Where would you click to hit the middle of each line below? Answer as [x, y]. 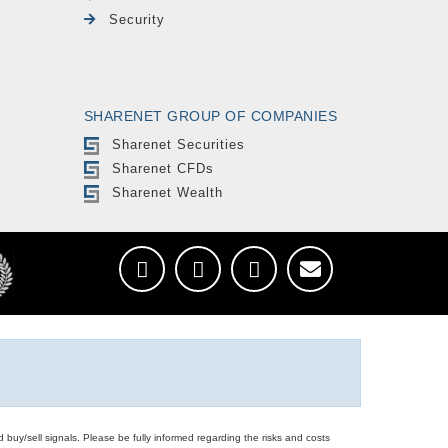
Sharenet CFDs [163, 169]
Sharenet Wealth [168, 193]
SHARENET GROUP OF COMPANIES [210, 116]
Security [136, 19]
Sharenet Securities [179, 145]
